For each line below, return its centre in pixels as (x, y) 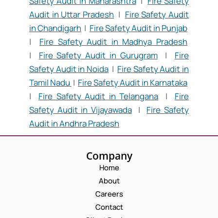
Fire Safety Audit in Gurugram (98, 55)
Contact (109, 207)
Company (109, 156)
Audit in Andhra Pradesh (74, 124)
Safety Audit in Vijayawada (81, 110)
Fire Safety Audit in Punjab (138, 28)
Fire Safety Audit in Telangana (98, 96)
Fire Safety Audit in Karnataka (133, 83)
